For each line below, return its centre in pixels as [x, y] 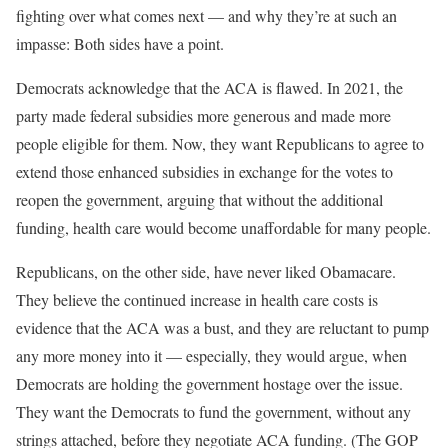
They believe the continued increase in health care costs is [197, 299]
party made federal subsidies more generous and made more [203, 115]
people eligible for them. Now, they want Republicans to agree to [220, 143]
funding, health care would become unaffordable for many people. [223, 227]
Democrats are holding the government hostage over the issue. [209, 383]
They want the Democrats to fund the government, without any [213, 411]
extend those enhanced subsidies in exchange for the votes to [204, 171]
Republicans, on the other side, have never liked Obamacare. [206, 271]
